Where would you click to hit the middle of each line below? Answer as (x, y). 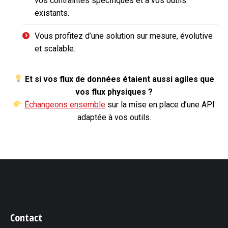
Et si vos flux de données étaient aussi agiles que (120, 79)
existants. (52, 13)
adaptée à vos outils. (114, 117)
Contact (26, 217)
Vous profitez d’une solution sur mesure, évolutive (124, 36)
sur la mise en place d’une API (160, 104)
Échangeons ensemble (65, 104)
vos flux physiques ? (114, 92)
